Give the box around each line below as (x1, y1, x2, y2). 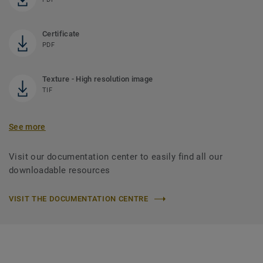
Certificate (42, 29, 80, 39)
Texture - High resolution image (42, 75, 153, 84)
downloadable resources (9, 165, 110, 176)
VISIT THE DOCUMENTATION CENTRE (9, 194, 149, 204)
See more (9, 122, 46, 132)
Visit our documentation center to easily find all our (9, 151, 223, 163)
